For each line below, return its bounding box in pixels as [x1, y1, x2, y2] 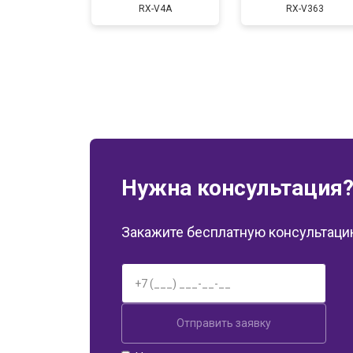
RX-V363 [286, 3, 324, 14]
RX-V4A [139, 3, 172, 14]
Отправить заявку [176, 317, 271, 329]
